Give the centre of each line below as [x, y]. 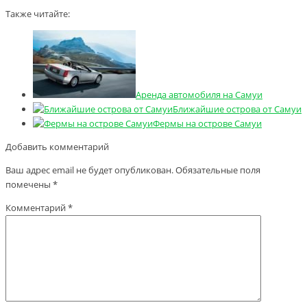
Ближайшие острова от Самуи [237, 109]
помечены [29, 184]
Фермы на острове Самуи [207, 123]
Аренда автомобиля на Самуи [199, 94]
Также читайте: [38, 13]
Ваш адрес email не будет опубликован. [89, 170]
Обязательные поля [218, 170]
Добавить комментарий [57, 146]
